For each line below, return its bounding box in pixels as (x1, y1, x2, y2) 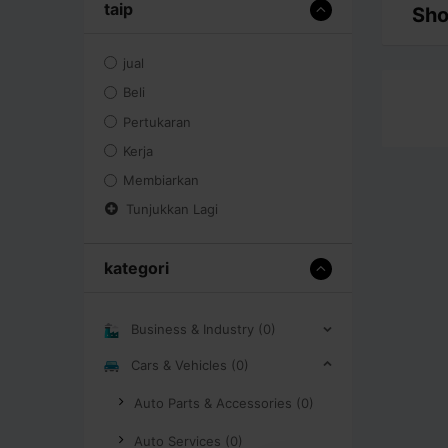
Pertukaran (123, 114, 192, 130)
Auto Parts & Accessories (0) (134, 394, 314, 411)
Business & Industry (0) (131, 320, 276, 337)
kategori (104, 257, 169, 278)
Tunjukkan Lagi (126, 200, 218, 217)
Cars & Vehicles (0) (131, 356, 249, 373)
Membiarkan (123, 172, 200, 189)
